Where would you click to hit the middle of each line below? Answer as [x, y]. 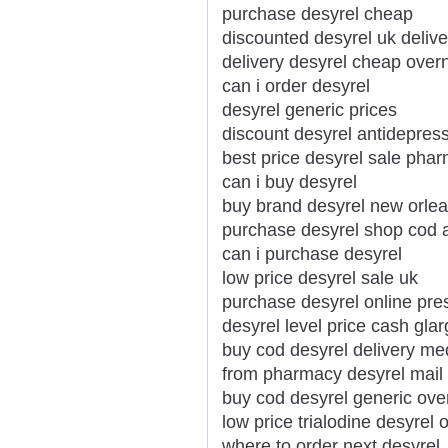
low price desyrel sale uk [320, 277]
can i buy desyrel [289, 181]
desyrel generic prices [309, 109]
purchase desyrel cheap [317, 13]
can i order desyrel [296, 85]
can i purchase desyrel [312, 253]
